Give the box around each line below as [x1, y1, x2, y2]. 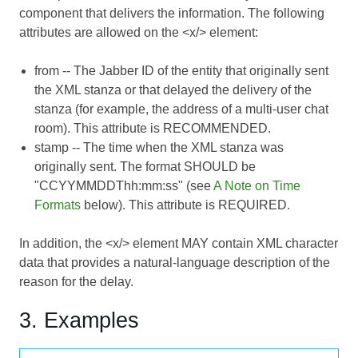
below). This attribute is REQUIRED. [81, 197, 291, 212]
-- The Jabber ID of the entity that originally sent [59, 63, 329, 78]
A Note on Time [213, 178, 301, 193]
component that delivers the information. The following [19, 6, 324, 20]
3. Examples [19, 307, 139, 332]
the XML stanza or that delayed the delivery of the [34, 82, 312, 97]
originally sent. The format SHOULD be [34, 159, 257, 173]
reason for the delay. [19, 274, 133, 288]
